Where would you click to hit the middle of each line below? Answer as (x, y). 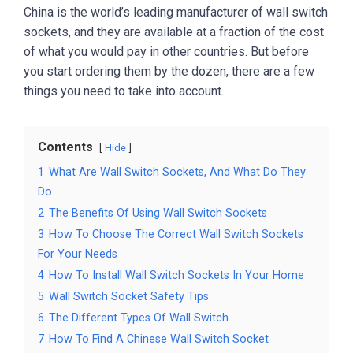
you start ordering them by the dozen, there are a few (169, 71)
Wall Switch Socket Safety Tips (129, 296)
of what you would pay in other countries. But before (166, 51)
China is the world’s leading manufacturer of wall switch (176, 12)
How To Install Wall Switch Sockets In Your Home (176, 275)
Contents (65, 147)
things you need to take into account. (124, 91)
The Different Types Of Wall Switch (139, 318)
